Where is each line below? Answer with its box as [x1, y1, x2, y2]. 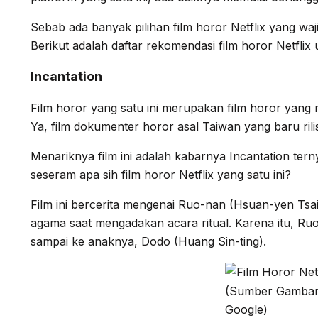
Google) [224, 302, 268, 317]
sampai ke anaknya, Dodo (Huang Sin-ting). [31, 234, 266, 248]
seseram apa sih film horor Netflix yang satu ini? [31, 167, 291, 182]
